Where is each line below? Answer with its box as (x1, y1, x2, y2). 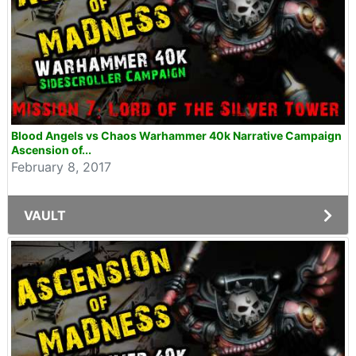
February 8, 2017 (11, 159, 111, 175)
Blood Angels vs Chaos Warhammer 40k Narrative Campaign (11, 129, 342, 142)
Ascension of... (11, 143, 91, 157)
